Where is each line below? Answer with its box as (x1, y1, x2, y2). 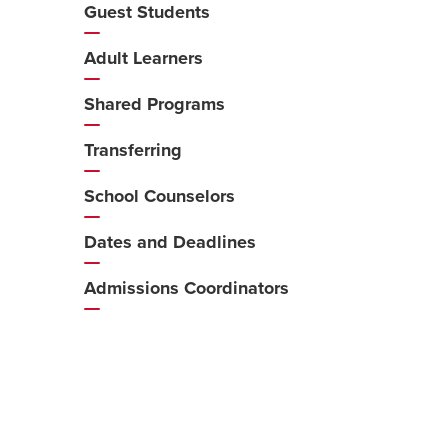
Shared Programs (83, 93, 225, 115)
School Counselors (83, 185, 235, 207)
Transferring (83, 139, 182, 161)
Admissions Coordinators (83, 277, 289, 299)
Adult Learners (83, 47, 203, 69)
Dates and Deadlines (83, 231, 256, 253)
